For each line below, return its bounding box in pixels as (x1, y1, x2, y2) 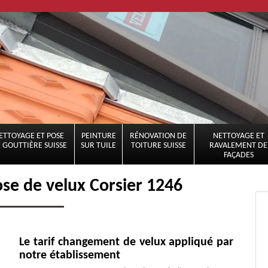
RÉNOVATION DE (130, 132, 187, 141)
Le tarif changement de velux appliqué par (19, 236, 234, 248)
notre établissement (19, 249, 121, 261)
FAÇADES (223, 151, 254, 160)
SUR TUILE (81, 141, 116, 150)
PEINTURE (81, 132, 116, 141)
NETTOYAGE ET (212, 132, 264, 141)
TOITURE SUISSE (130, 141, 186, 150)
